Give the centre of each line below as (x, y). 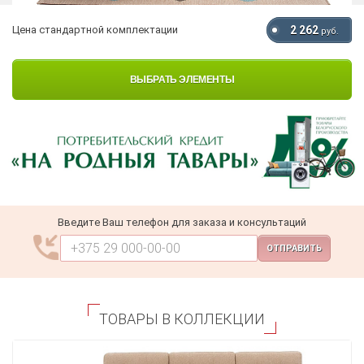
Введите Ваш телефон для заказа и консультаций (182, 222)
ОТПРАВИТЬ (294, 248)
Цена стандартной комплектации (95, 30)
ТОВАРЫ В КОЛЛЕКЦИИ (182, 318)
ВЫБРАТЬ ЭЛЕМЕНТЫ (182, 80)
